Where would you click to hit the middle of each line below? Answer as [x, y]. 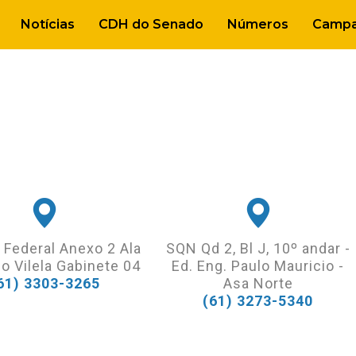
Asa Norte [258, 283]
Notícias [48, 24]
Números [258, 24]
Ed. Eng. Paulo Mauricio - [258, 265]
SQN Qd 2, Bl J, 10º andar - [258, 248]
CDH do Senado [151, 24]
